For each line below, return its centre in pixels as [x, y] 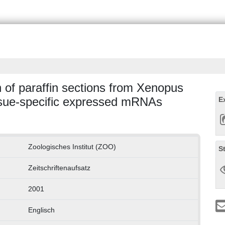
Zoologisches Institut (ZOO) [72, 147]
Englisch [41, 210]
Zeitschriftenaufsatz [59, 168]
